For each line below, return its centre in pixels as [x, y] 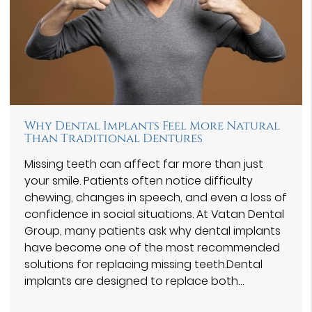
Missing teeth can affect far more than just [144, 164]
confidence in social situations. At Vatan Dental [154, 214]
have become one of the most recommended [152, 248]
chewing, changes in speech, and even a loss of [156, 198]
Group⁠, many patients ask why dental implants [153, 231]
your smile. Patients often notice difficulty [139, 181]
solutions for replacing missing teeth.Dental [143, 265]
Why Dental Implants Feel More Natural [152, 126]
